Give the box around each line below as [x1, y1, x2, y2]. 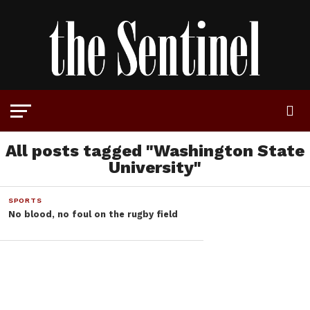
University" [109, 158, 201, 178]
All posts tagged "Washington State [6, 141, 304, 161]
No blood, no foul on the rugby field [8, 209, 178, 220]
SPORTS [8, 196, 42, 206]
